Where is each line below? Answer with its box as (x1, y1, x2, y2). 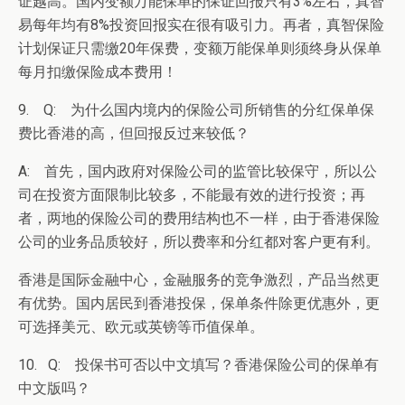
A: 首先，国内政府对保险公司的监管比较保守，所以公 (18, 163, 377, 180)
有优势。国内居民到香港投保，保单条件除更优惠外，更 (18, 295, 380, 312)
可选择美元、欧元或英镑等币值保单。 (18, 318, 264, 335)
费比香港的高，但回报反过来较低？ (18, 125, 250, 142)
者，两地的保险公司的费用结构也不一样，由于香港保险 (18, 210, 380, 227)
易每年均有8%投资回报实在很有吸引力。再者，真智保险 (18, 16, 384, 33)
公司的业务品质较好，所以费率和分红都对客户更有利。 (18, 233, 380, 250)
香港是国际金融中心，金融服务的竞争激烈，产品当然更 (18, 271, 380, 288)
